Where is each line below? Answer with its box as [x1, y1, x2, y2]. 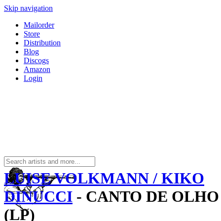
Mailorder [24, 21, 54, 29]
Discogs [24, 56, 49, 65]
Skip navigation [4, 4, 53, 12]
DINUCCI [4, 187, 73, 206]
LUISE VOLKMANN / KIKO [4, 169, 204, 187]
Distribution [24, 38, 61, 47]
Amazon [24, 65, 50, 74]
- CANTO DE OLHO [73, 187, 219, 206]
